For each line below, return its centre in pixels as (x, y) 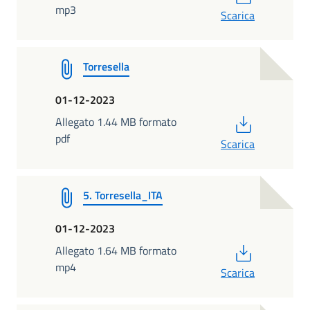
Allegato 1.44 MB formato (116, 121)
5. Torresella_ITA (123, 195)
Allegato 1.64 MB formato (116, 250)
